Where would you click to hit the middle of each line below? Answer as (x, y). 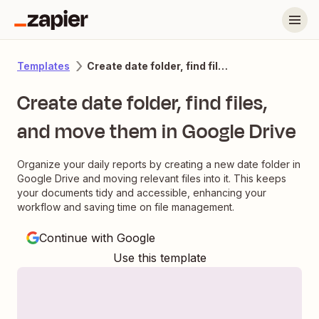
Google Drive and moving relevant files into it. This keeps (152, 178)
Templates (43, 66)
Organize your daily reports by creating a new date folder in (159, 164)
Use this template (159, 258)
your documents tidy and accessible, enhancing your (142, 193)
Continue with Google (97, 238)
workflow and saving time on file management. (126, 207)
